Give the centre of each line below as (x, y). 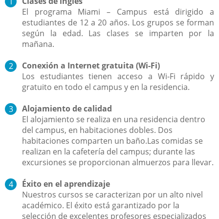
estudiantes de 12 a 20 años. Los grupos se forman (118, 22)
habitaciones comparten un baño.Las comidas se (112, 141)
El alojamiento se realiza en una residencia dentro (114, 119)
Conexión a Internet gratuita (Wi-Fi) (91, 65)
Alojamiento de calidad (67, 108)
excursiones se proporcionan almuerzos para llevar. (118, 162)
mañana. (38, 44)
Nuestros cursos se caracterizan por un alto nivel (112, 194)
